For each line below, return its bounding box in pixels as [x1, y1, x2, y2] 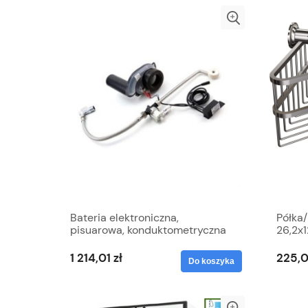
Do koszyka [188, 256, 234, 266]
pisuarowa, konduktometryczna [70, 222, 226, 237]
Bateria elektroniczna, [70, 210, 179, 225]
